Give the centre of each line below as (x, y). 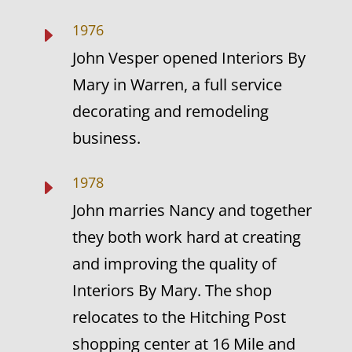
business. (106, 138)
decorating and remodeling (170, 111)
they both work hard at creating (186, 237)
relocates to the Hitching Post (179, 317)
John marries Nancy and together (192, 210)
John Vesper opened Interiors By (189, 58)
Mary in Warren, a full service (177, 84)
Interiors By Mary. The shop (172, 290)
